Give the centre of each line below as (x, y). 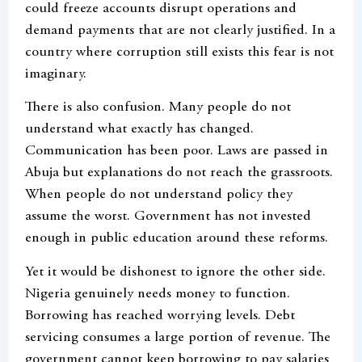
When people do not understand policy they (159, 195)
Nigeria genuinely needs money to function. (158, 294)
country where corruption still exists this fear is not (180, 52)
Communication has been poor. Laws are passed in (177, 152)
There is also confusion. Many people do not (158, 108)
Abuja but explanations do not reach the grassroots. (179, 173)
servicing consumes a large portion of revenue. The (178, 337)
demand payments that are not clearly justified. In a (181, 30)
